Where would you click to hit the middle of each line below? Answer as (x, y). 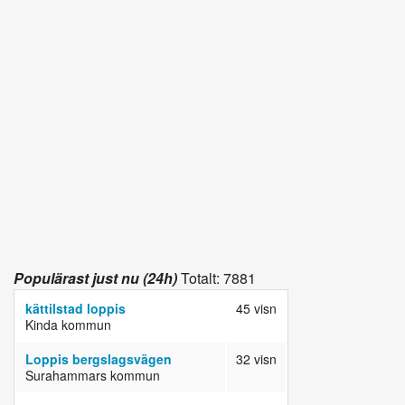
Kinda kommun (68, 325)
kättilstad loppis (75, 309)
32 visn (256, 359)
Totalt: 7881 (217, 278)
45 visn (256, 309)
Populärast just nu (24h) (95, 278)
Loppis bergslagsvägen (99, 359)
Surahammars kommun (93, 376)
